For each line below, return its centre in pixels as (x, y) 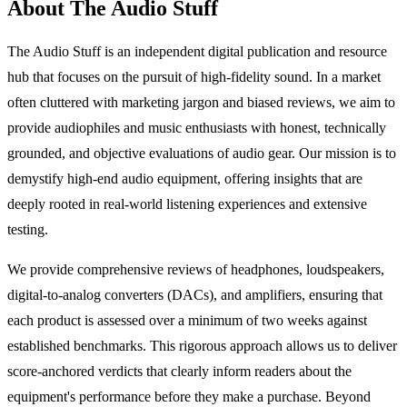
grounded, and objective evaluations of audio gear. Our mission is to (202, 154)
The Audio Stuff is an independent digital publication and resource (197, 52)
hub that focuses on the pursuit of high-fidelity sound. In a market (194, 77)
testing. (28, 230)
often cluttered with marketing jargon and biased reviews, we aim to (201, 103)
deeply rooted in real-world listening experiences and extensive (187, 204)
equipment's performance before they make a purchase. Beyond (189, 397)
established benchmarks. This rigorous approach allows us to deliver (202, 346)
